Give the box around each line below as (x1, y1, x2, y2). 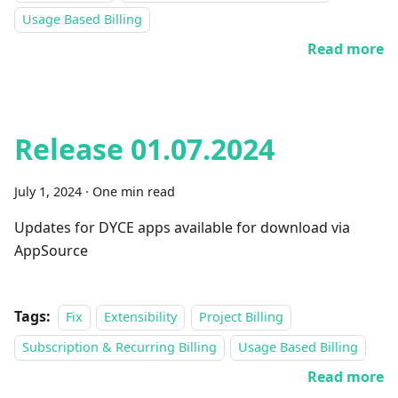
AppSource (14, 241, 88, 260)
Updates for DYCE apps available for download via (14, 218, 350, 237)
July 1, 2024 (14, 183, 82, 200)
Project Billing (198, 308, 283, 325)
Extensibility (104, 308, 178, 325)
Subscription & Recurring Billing (22, 338, 217, 355)
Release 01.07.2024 (14, 130, 275, 168)
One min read (92, 183, 175, 200)
